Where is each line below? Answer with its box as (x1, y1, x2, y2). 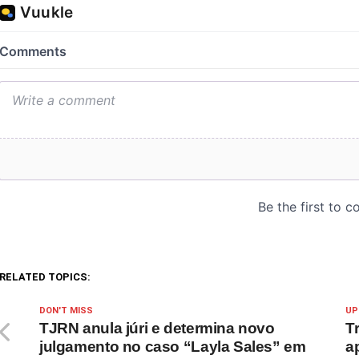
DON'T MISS (39, 305, 93, 317)
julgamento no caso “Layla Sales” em (39, 338, 306, 356)
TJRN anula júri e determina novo (39, 320, 275, 337)
